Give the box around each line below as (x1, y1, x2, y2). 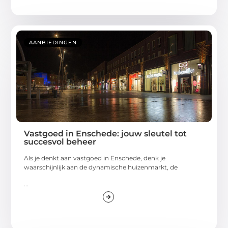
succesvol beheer (24, 137, 97, 147)
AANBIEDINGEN (29, 39, 77, 46)
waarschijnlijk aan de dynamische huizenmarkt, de (24, 163, 178, 172)
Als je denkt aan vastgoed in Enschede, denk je (24, 154, 166, 162)
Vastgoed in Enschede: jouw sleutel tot (24, 129, 187, 139)
